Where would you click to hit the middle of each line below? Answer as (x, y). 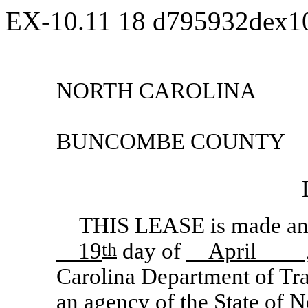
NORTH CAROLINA (156, 91)
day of (152, 251)
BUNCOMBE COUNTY (171, 142)
